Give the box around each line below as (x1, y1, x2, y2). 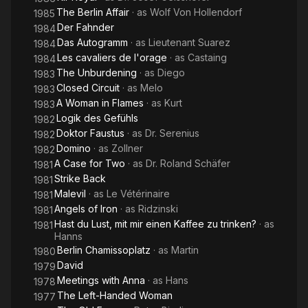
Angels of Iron (54, 203, 118, 214)
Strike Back (54, 173, 106, 184)
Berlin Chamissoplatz (57, 244, 151, 256)
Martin (171, 244, 199, 256)
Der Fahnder (57, 21, 114, 33)
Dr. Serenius (145, 127, 199, 139)
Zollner (111, 142, 143, 154)
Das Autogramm (57, 36, 128, 48)
